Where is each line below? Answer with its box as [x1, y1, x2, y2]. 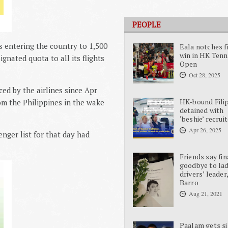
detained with [179, 105, 224, 116]
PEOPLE [132, 19, 161, 30]
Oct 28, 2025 [188, 70, 220, 79]
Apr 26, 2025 [188, 126, 221, 134]
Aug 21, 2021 [188, 189, 222, 198]
